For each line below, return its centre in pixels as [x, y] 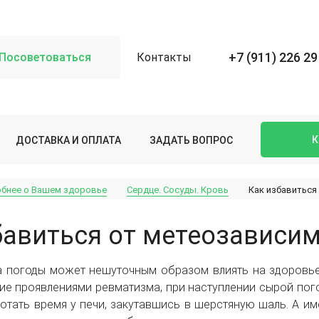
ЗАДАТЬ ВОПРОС [191, 140]
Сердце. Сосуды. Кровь [178, 190]
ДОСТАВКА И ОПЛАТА [68, 140]
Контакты [164, 57]
